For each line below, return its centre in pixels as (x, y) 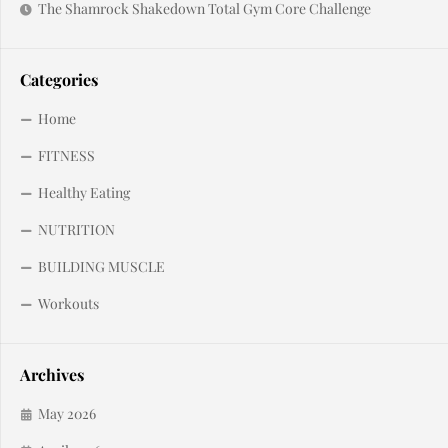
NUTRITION (76, 229)
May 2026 (67, 413)
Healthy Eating (84, 192)
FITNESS (66, 155)
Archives (52, 374)
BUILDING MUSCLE (101, 266)
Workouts (68, 303)
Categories (59, 79)
